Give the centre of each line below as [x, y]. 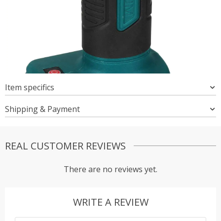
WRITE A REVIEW [110, 202]
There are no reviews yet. [110, 169]
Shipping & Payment [42, 109]
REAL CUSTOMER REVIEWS [65, 146]
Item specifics [30, 87]
